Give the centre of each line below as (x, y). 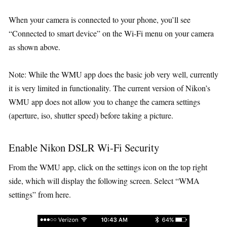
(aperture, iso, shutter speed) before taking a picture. (91, 115)
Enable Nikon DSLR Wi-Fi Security (84, 147)
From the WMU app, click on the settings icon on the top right (108, 167)
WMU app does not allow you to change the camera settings (104, 101)
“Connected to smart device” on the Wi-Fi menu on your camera (111, 33)
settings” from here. (40, 195)
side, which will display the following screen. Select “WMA (104, 181)
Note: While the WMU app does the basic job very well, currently (113, 74)
